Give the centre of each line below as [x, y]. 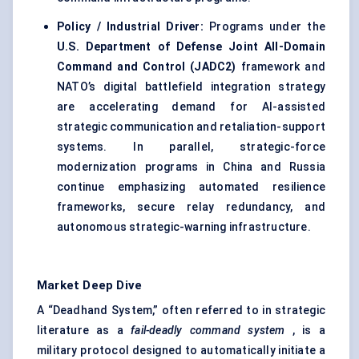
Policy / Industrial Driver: [133, 27]
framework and [280, 67]
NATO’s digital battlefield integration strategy [191, 87]
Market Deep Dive [90, 286]
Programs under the [267, 27]
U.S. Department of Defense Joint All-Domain [191, 47]
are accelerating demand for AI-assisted [191, 107]
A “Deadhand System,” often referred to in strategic [181, 311]
